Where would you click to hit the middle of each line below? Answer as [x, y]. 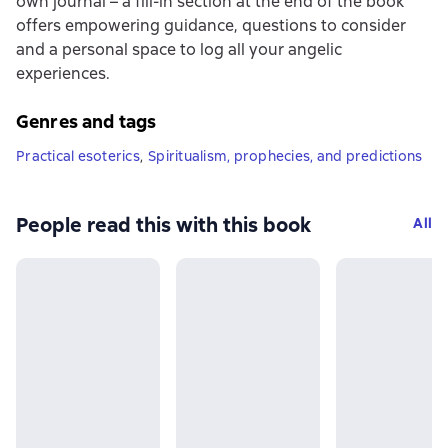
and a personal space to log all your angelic [179, 49]
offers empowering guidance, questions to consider [211, 25]
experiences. [63, 73]
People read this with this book [163, 224]
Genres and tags [86, 121]
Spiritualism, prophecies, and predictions [285, 155]
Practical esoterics [78, 155]
